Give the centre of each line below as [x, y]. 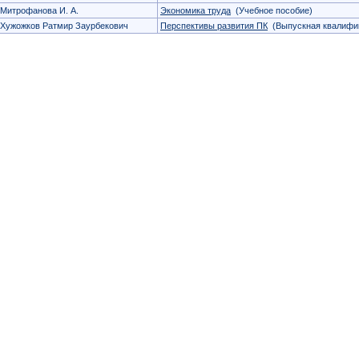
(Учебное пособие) [272, 10]
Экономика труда [196, 10]
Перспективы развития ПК [214, 26]
